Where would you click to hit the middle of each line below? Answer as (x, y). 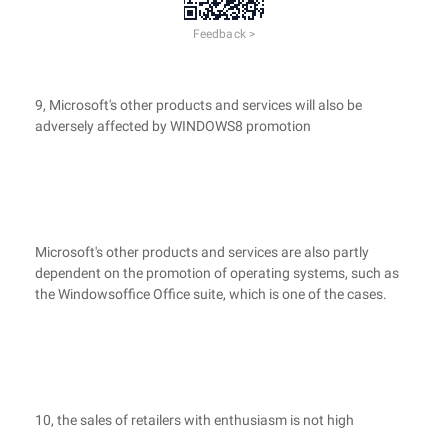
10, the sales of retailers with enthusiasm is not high (194, 420)
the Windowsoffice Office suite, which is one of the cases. (211, 294)
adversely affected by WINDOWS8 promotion (173, 126)
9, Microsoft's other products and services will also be (198, 105)
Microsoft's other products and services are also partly (202, 252)
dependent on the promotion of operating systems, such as (217, 273)
